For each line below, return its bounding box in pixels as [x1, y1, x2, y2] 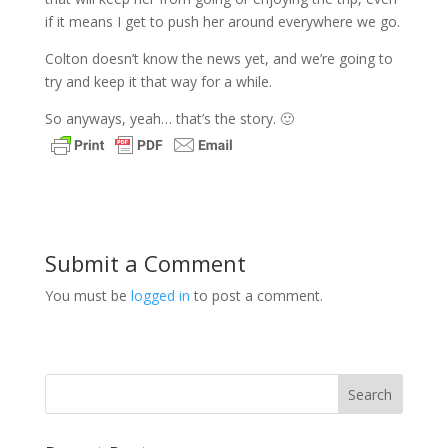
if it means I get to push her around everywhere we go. [44, 12, 400, 31]
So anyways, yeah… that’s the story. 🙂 [44, 109, 294, 128]
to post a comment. [189, 286, 323, 305]
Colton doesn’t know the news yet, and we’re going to [44, 49, 393, 68]
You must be [44, 286, 131, 305]
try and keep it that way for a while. [44, 72, 272, 91]
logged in [130, 286, 190, 305]
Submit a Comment [44, 248, 246, 278]
